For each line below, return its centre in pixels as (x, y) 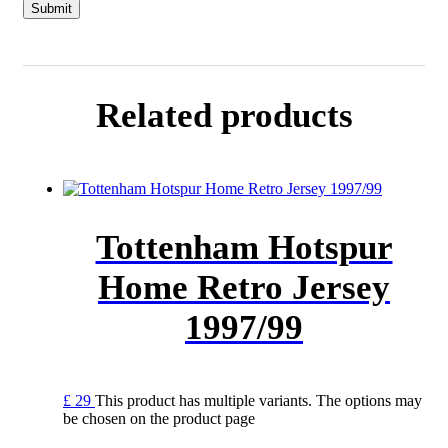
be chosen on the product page (159, 419)
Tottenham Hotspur (244, 248)
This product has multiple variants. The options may (258, 401)
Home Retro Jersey (244, 288)
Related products (224, 116)
